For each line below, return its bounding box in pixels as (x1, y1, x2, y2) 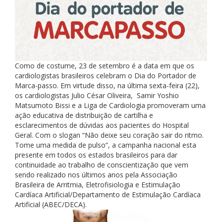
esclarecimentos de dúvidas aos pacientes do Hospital (15, 120, 189, 130)
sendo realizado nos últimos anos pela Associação (15, 169, 177, 179)
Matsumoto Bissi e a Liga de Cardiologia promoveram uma (15, 100, 206, 110)
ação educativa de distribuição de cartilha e (15, 110, 153, 120)
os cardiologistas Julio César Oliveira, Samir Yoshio (15, 90, 179, 100)
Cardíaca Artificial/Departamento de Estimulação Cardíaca (15, 189, 201, 199)
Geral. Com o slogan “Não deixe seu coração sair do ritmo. (15, 130, 204, 140)
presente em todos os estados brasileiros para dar (15, 150, 177, 160)
